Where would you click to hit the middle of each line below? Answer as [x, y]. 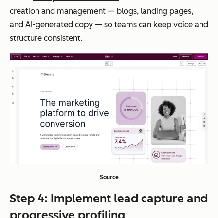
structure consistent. [46, 38]
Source [109, 177]
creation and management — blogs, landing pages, [101, 11]
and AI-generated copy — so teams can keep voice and [109, 24]
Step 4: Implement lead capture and [109, 198]
